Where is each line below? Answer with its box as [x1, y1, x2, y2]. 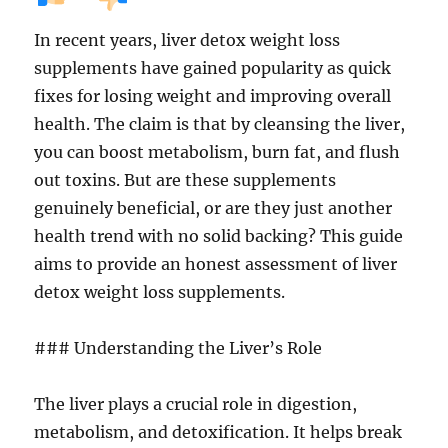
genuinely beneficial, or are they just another [34, 198, 393, 218]
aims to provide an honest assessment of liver [34, 254, 398, 274]
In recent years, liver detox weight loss [34, 30, 341, 50]
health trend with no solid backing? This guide [34, 226, 404, 246]
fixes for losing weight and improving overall [34, 86, 392, 106]
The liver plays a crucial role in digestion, [34, 394, 358, 414]
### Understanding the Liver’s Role [34, 338, 323, 358]
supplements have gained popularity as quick [34, 58, 392, 78]
